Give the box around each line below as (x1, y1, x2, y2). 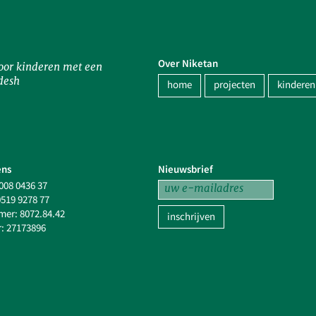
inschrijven (166, 209, 215, 224)
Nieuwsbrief (157, 162, 213, 176)
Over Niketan (157, 57, 218, 71)
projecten (213, 78, 255, 92)
